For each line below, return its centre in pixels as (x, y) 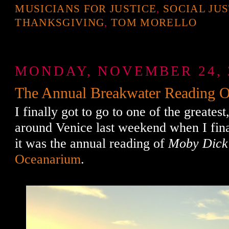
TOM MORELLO (154, 22)
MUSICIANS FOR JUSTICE (86, 8)
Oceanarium (48, 159)
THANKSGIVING (60, 22)
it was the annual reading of (92, 143)
